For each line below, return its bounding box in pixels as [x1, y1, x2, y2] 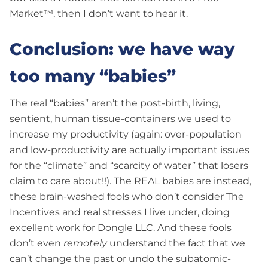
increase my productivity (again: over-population [10, 129, 242, 141]
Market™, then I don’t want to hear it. [10, 7, 188, 19]
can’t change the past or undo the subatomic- [10, 253, 231, 265]
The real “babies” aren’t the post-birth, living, [10, 98, 220, 109]
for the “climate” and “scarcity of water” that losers [10, 160, 248, 172]
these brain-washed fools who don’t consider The [10, 191, 244, 203]
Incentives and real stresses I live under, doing [10, 206, 230, 218]
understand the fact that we [107, 237, 245, 249]
